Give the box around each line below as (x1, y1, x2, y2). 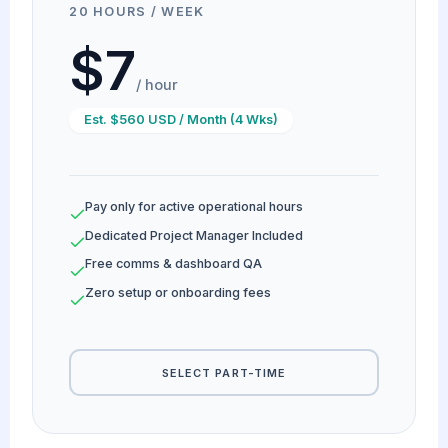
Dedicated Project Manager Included (85, 227, 304, 243)
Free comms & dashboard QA (85, 256, 263, 272)
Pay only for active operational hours (85, 198, 304, 214)
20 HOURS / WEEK (69, 3, 205, 19)
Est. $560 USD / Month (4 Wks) (83, 112, 278, 128)
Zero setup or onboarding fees (85, 284, 272, 300)
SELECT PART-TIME (161, 365, 287, 380)
